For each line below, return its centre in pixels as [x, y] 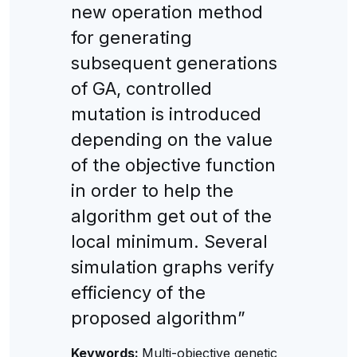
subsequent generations [174, 63]
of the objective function [173, 165]
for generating [131, 37]
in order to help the [152, 190]
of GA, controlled [141, 88]
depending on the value [171, 139]
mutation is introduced [166, 114]
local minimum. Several [169, 241]
